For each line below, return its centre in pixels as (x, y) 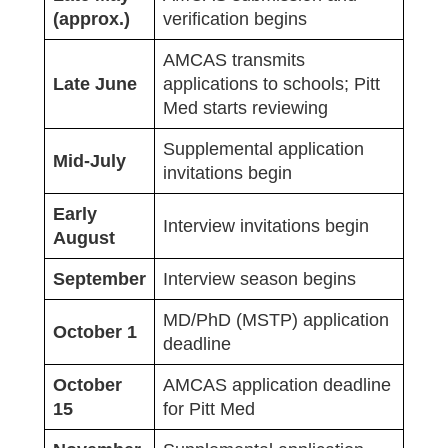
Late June (95, 83)
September (99, 278)
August (84, 237)
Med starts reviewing (245, 107)
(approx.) (91, 18)
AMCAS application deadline (277, 384)
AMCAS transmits (234, 59)
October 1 (95, 331)
